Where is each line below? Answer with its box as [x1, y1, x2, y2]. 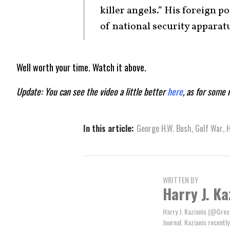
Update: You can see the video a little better [16, 85, 167, 99]
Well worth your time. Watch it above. [16, 61, 146, 74]
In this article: [83, 122, 134, 135]
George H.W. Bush [137, 122, 191, 135]
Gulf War [195, 122, 223, 135]
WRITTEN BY [163, 175, 198, 186]
